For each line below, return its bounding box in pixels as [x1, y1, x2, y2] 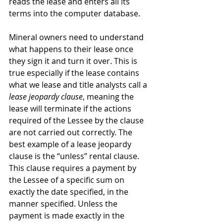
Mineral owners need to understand [9, 32, 146, 43]
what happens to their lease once [9, 44, 135, 55]
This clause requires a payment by [9, 163, 138, 173]
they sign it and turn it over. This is [9, 55, 139, 66]
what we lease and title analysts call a [9, 79, 149, 90]
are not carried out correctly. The [9, 127, 134, 138]
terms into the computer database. [9, 8, 140, 19]
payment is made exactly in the [9, 210, 126, 221]
